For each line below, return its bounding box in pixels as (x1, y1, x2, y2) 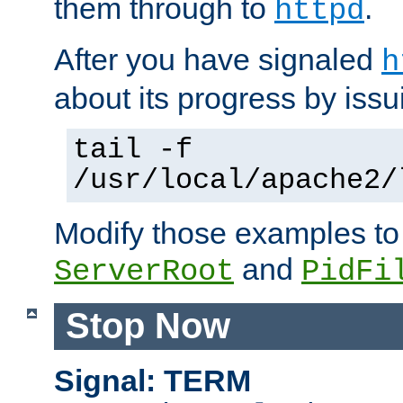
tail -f (73, 133, 193, 166)
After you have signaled (54, 41, 381, 76)
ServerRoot (54, 254, 234, 289)
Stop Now (65, 306, 230, 346)
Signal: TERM (54, 363, 251, 399)
